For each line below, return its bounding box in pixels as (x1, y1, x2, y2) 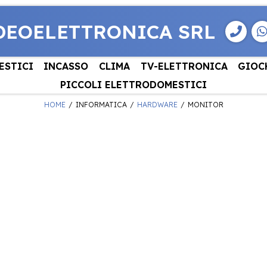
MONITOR (187, 100, 223, 110)
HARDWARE (136, 100, 178, 110)
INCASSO (44, 60, 89, 72)
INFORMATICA (75, 100, 127, 110)
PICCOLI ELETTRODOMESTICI (60, 78, 207, 91)
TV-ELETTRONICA (140, 60, 228, 72)
